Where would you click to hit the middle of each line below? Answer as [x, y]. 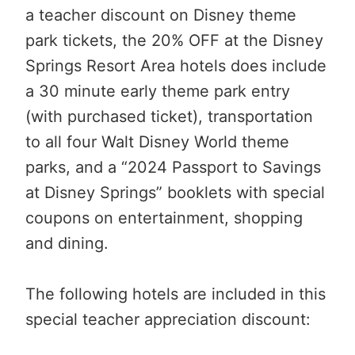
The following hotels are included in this [176, 294]
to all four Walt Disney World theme [157, 141]
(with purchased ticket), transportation [169, 116]
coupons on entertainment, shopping [164, 218]
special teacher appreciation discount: [168, 319]
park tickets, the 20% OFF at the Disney [174, 40]
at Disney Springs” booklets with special [175, 192]
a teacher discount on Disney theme [161, 15]
